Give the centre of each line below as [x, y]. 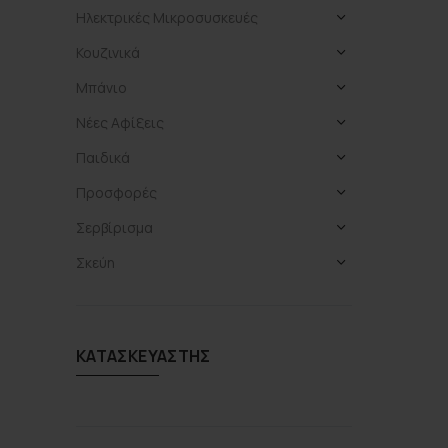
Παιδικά [103, 157]
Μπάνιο [101, 87]
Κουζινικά [108, 52]
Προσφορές [116, 192]
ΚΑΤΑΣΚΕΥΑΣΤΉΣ [143, 356]
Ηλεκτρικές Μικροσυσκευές [167, 17]
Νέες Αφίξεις [120, 122]
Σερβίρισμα [114, 227]
